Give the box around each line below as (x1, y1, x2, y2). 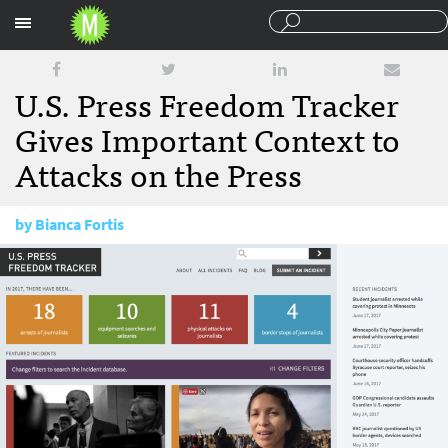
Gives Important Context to (15, 112, 400, 164)
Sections (307, 8, 366, 29)
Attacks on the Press (15, 147, 302, 199)
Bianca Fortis (35, 214, 124, 235)
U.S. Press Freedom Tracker (15, 77, 399, 129)
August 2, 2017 (42, 252, 140, 273)
